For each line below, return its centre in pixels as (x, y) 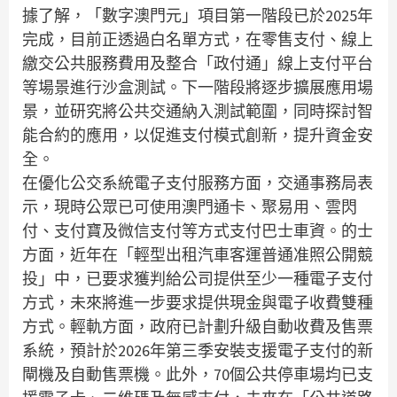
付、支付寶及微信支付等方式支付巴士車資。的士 (198, 230)
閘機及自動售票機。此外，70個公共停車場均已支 (198, 374)
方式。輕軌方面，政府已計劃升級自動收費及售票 (198, 326)
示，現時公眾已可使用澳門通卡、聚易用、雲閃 (190, 206)
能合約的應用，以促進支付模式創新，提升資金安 (198, 135)
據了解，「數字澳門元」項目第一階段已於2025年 (198, 15)
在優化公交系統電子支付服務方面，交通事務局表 (198, 183)
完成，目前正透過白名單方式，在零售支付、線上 (198, 39)
